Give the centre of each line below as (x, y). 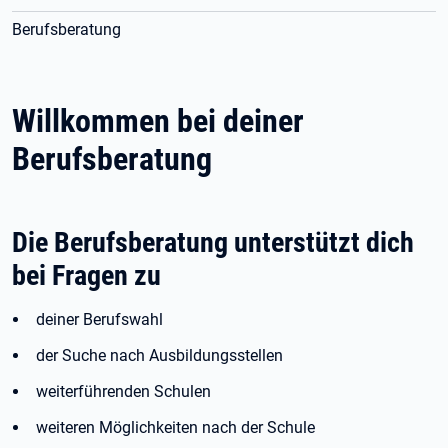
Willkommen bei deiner (158, 121)
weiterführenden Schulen (123, 391)
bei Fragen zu (86, 275)
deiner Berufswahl (99, 319)
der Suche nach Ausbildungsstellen (159, 355)
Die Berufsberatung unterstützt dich (213, 242)
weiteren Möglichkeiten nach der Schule (175, 427)
